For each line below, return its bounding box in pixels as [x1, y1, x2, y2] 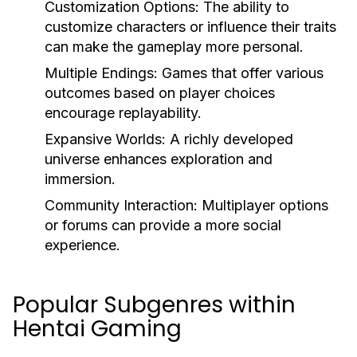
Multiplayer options [198, 197, 328, 214]
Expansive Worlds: [45, 131, 166, 147]
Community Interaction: [45, 197, 198, 214]
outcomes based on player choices [45, 84, 275, 101]
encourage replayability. [45, 104, 202, 121]
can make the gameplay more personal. [45, 38, 304, 55]
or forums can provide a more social [45, 217, 281, 233]
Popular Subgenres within [13, 289, 296, 320]
